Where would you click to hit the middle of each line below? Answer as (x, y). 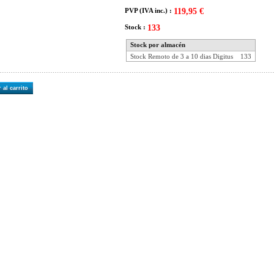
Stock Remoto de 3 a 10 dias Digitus (182, 56)
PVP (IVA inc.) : (149, 10)
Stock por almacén (158, 45)
